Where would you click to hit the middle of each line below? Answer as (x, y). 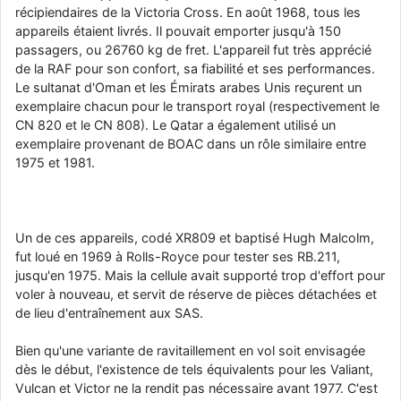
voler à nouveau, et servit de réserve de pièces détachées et (196, 294)
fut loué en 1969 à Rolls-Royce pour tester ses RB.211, (178, 256)
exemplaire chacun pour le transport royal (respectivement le (197, 106)
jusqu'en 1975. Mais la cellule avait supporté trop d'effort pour (200, 275)
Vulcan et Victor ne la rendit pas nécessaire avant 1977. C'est (196, 388)
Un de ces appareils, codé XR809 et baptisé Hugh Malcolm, (195, 237)
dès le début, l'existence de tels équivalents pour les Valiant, (194, 369)
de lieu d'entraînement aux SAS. (109, 312)
